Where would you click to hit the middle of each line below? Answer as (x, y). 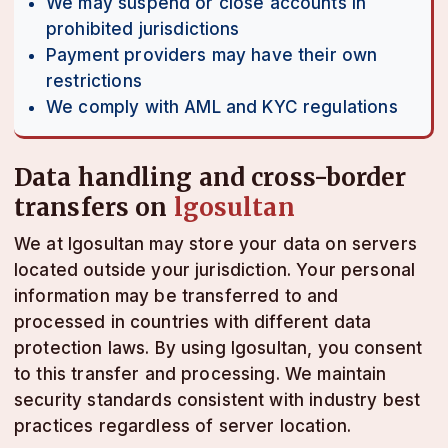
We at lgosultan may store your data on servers (215, 244)
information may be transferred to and (176, 296)
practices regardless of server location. (182, 426)
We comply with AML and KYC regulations (222, 107)
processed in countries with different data (193, 322)
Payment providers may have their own (212, 55)
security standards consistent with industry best (217, 400)
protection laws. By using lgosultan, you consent (218, 348)
